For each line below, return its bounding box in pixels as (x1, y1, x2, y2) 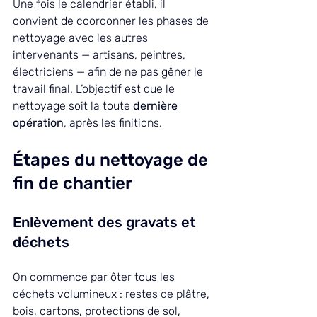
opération (13, 116, 64, 130)
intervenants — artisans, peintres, (13, 48, 188, 62)
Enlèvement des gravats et (13, 214, 200, 231)
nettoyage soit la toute (13, 99, 133, 113)
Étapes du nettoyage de (13, 150, 212, 171)
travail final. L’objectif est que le (13, 82, 178, 96)
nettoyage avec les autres (13, 31, 151, 45)
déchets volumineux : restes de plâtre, (13, 287, 212, 301)
